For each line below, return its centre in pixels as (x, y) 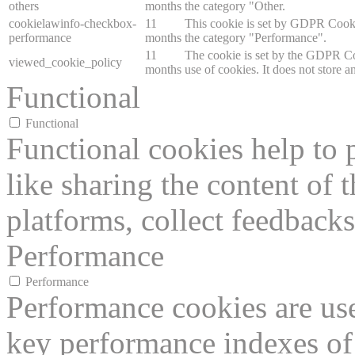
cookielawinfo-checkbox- (73, 24)
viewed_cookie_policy (65, 63)
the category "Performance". (256, 38)
